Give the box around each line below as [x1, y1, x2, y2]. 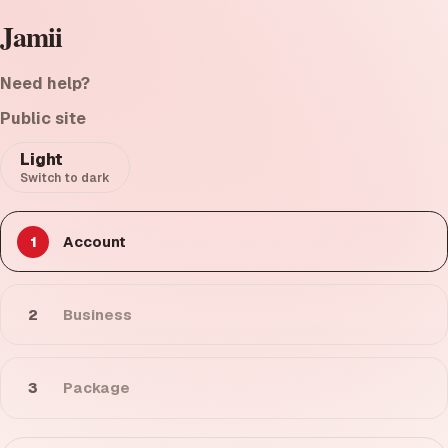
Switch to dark [20, 169, 111, 186]
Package [62, 378, 130, 397]
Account [62, 232, 126, 251]
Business [62, 305, 132, 324]
